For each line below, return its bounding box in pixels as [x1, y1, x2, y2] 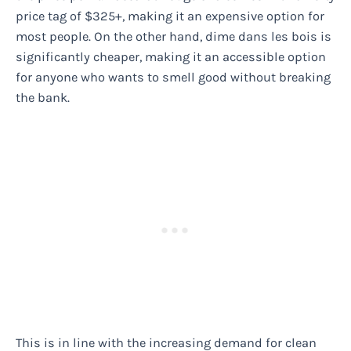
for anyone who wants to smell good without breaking [16, 70, 331, 85]
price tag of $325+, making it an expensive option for [16, 9, 324, 24]
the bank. [16, 90, 70, 106]
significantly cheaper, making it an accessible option [16, 49, 326, 65]
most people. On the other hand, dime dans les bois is [16, 29, 331, 45]
